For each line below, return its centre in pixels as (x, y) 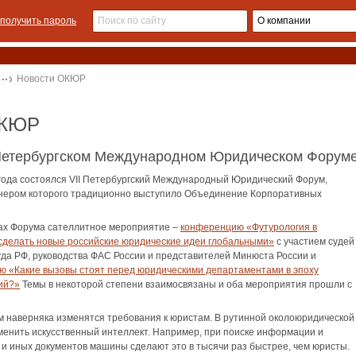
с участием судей (314, 242)
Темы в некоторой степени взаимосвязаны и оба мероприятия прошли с (186, 284)
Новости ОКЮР (51, 79)
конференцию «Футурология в (249, 227)
